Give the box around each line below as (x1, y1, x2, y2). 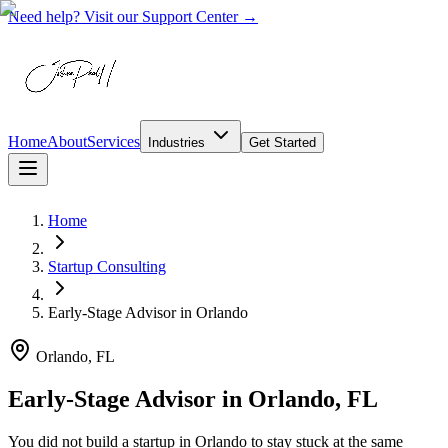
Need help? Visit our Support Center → (8, 8, 258, 25)
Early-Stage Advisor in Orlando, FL (8, 385, 378, 412)
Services (87, 133, 140, 150)
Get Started (249, 135, 316, 150)
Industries (148, 135, 209, 150)
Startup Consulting (48, 258, 166, 275)
